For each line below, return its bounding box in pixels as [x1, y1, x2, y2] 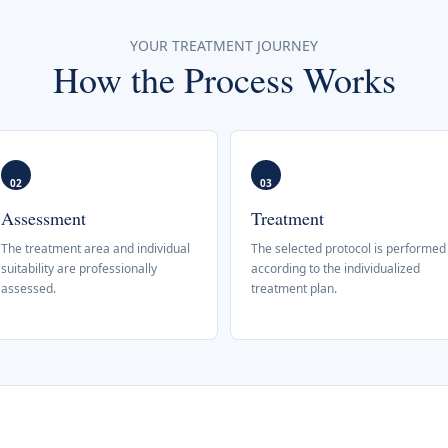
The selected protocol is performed [251, 240, 446, 257]
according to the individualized [251, 260, 420, 277]
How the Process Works [52, 55, 396, 103]
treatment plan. [251, 280, 337, 297]
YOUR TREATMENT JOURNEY [130, 36, 318, 55]
